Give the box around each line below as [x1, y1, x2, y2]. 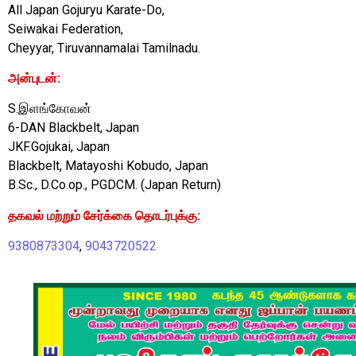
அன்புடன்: [8, 70, 60, 86]
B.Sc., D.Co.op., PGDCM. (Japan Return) [8, 177, 221, 193]
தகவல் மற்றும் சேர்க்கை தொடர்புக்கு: [8, 207, 200, 223]
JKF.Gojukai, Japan [8, 139, 110, 155]
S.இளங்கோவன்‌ [8, 101, 91, 117]
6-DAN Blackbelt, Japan [8, 120, 139, 136]
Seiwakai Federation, [8, 21, 123, 37]
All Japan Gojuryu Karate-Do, [8, 2, 164, 17]
